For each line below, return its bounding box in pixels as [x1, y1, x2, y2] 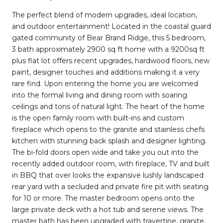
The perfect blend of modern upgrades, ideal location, [12, 10, 197, 19]
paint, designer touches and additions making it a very [12, 67, 200, 77]
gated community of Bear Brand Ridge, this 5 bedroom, [12, 33, 206, 42]
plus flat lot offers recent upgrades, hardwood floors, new [12, 56, 210, 65]
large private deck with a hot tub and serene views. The [12, 205, 204, 214]
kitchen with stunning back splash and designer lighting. [12, 136, 207, 145]
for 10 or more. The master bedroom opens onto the [12, 193, 195, 203]
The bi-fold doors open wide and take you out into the [12, 147, 199, 157]
